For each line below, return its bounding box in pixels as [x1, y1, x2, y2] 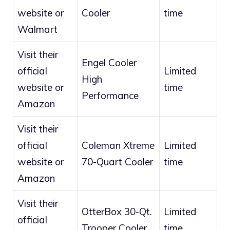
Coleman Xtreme [82, 139, 155, 152]
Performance [82, 89, 139, 102]
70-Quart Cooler [82, 156, 153, 168]
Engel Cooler [82, 56, 137, 69]
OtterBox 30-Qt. [82, 205, 152, 218]
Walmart [17, 23, 57, 36]
